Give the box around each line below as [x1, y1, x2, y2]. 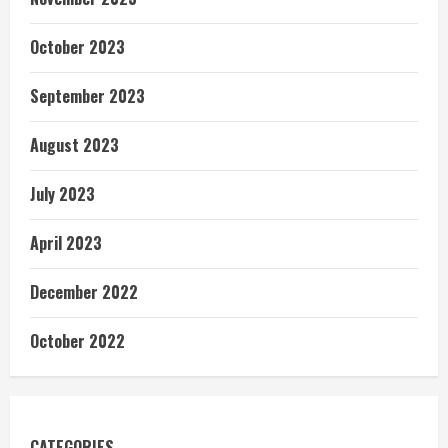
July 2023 [30, 181, 95, 206]
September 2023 [30, 83, 145, 108]
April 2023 [30, 230, 102, 255]
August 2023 [30, 132, 119, 157]
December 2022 [30, 279, 138, 304]
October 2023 [30, 34, 125, 59]
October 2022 [30, 328, 125, 353]
